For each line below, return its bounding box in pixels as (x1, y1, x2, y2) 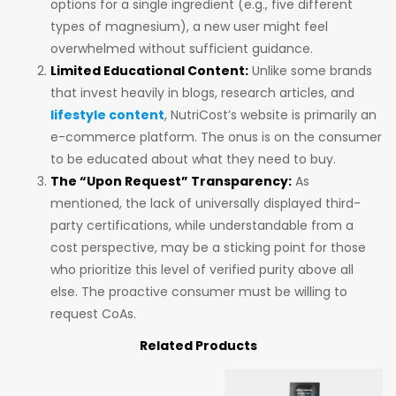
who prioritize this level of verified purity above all (50, 260, 354, 278)
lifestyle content (50, 105, 164, 124)
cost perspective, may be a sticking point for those (50, 238, 366, 256)
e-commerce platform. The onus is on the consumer (50, 127, 382, 146)
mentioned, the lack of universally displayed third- (50, 194, 361, 212)
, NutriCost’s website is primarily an (164, 105, 377, 124)
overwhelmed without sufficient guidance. (50, 39, 313, 57)
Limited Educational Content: (50, 61, 248, 80)
